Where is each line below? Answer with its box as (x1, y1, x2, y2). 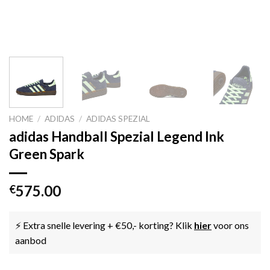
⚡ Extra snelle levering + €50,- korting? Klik (15, 219, 194, 231)
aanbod (15, 234, 46, 246)
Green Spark (9, 145, 84, 162)
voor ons (212, 219, 249, 231)
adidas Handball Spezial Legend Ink (9, 128, 224, 145)
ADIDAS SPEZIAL (86, 113, 151, 124)
